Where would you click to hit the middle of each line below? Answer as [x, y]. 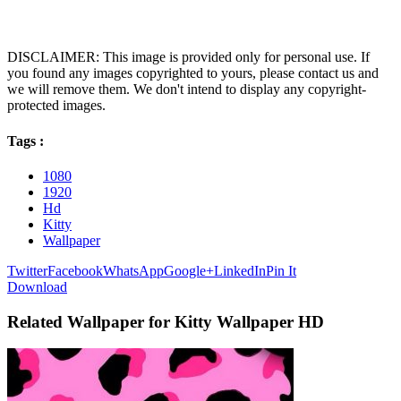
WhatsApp [133, 270]
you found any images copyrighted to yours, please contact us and [193, 73]
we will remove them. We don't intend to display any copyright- [187, 90]
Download [37, 286]
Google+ [189, 270]
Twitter [27, 270]
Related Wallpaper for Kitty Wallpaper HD [166, 321]
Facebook [75, 270]
